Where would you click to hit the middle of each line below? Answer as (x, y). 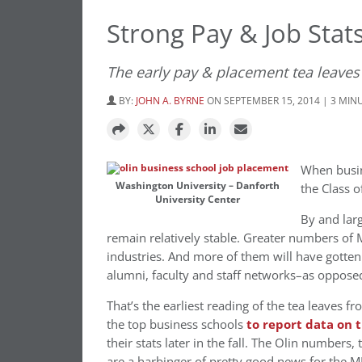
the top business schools (177, 324)
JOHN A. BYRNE (170, 100)
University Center (198, 199)
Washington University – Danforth (198, 185)
